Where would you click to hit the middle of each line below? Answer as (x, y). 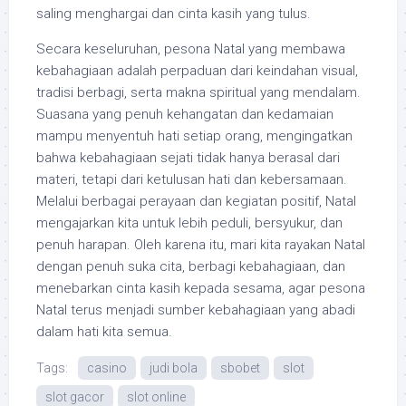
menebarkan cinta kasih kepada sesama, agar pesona (201, 288)
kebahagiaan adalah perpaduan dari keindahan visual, (197, 71)
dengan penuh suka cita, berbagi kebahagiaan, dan (191, 266)
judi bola (174, 368)
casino (107, 368)
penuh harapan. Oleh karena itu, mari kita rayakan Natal (201, 245)
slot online (156, 397)
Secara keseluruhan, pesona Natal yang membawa (191, 49)
